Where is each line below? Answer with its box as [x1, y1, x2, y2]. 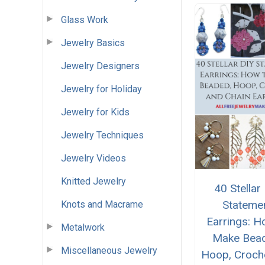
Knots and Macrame [61, 198, 143, 210]
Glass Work [61, 14, 108, 25]
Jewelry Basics [61, 37, 125, 49]
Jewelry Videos [61, 152, 126, 164]
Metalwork [61, 221, 105, 233]
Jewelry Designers [61, 60, 140, 72]
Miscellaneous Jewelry [61, 244, 157, 256]
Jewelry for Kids [61, 106, 130, 118]
